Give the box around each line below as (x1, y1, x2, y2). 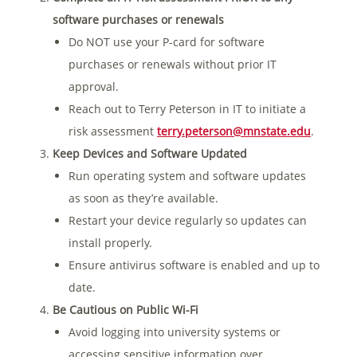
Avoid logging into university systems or (69, 324, 280, 339)
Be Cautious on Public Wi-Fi (53, 301, 198, 317)
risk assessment (69, 123, 157, 139)
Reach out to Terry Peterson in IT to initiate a (69, 100, 306, 116)
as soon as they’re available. (69, 190, 218, 206)
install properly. (69, 234, 152, 250)
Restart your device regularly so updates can (69, 212, 307, 228)
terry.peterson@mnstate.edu (157, 123, 311, 139)
